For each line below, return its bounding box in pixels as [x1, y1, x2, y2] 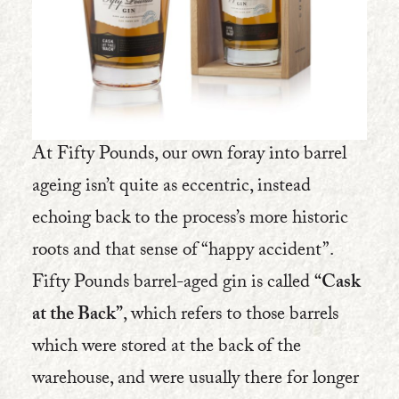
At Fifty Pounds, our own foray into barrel [32, 139, 346, 172]
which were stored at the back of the [32, 331, 301, 364]
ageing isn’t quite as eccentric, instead [32, 171, 311, 204]
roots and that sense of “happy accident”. [32, 235, 333, 268]
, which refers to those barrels [123, 299, 338, 332]
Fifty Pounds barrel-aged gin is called [32, 267, 314, 300]
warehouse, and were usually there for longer [32, 363, 359, 396]
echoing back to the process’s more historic [32, 203, 348, 236]
